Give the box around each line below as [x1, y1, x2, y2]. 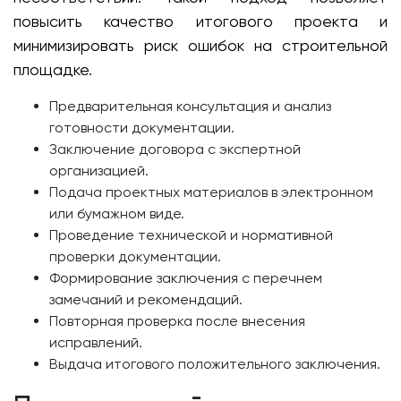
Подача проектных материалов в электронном [49, 183, 373, 201]
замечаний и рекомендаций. [49, 291, 243, 309]
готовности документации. [49, 119, 235, 137]
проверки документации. [49, 248, 221, 266]
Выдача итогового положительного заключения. [49, 355, 380, 373]
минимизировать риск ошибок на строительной [13, 36, 388, 55]
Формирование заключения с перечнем [49, 269, 322, 287]
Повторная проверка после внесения [49, 312, 305, 330]
